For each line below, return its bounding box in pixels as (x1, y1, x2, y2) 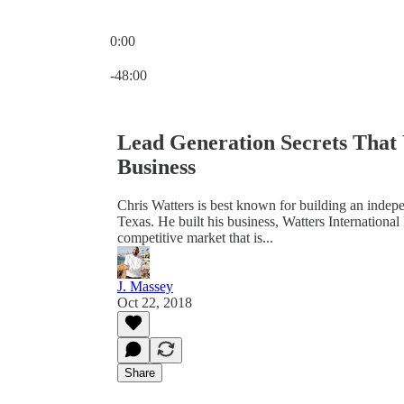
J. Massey (117, 278, 173, 294)
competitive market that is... (117, 229, 273, 245)
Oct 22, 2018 (117, 294, 192, 310)
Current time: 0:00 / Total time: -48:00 (109, 49, 325, 64)
